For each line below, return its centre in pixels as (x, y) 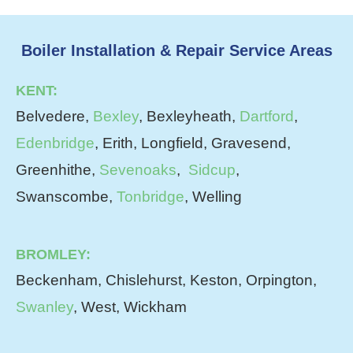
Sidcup (212, 169)
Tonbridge (150, 196)
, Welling (213, 196)
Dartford (267, 116)
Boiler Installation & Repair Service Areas (176, 50)
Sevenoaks (138, 169)
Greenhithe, (58, 169)
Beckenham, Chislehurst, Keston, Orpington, (166, 280)
